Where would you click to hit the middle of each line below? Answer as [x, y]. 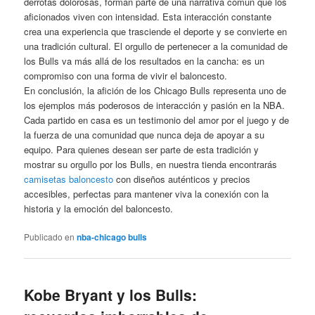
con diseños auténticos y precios [182, 179]
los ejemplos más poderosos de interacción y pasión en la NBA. [155, 105]
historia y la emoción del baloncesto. [99, 208]
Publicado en [50, 236]
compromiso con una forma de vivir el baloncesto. [126, 75]
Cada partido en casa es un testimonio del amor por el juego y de [157, 120]
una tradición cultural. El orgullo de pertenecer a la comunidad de [156, 46]
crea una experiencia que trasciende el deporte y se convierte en [156, 31]
